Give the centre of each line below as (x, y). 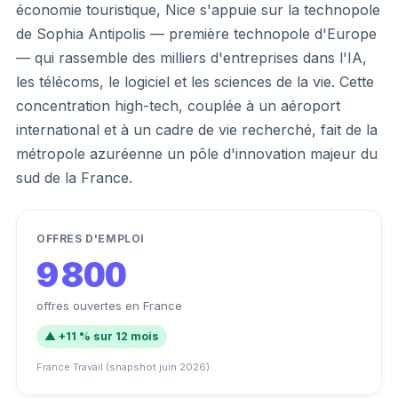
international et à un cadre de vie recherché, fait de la (197, 129)
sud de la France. (74, 177)
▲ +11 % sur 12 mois (102, 336)
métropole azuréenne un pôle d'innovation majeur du (197, 153)
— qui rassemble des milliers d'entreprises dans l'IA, (191, 57)
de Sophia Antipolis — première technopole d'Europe (196, 33)
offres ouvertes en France (109, 305)
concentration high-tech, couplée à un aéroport (178, 105)
